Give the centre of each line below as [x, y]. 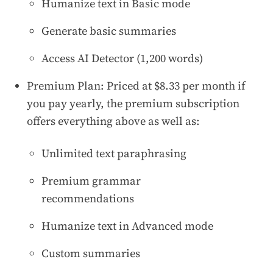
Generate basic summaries [109, 30]
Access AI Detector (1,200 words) [122, 58]
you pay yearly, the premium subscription [133, 103]
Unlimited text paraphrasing [114, 153]
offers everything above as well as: [113, 121]
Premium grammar [91, 180]
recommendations [88, 198]
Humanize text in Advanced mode [127, 225]
